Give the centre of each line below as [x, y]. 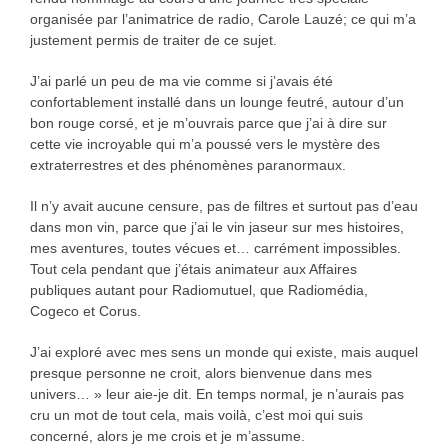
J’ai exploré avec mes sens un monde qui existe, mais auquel [223, 351]
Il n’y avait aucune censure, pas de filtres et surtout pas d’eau [223, 205]
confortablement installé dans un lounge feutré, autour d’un [216, 101]
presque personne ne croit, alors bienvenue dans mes [200, 372]
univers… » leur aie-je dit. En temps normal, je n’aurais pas [216, 393]
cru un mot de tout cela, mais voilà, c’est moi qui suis [196, 414]
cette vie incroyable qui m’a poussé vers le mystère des [204, 143]
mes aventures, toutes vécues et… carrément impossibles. [215, 247]
